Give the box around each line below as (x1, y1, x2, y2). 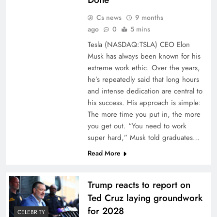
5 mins (130, 24, 150, 34)
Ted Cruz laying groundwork (87, 191, 202, 204)
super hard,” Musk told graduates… (87, 132, 200, 143)
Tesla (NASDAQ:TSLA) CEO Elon (87, 39, 190, 50)
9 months (135, 13, 163, 22)
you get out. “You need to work (87, 121, 186, 131)
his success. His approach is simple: (87, 97, 201, 108)
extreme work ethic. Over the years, (87, 62, 200, 73)
